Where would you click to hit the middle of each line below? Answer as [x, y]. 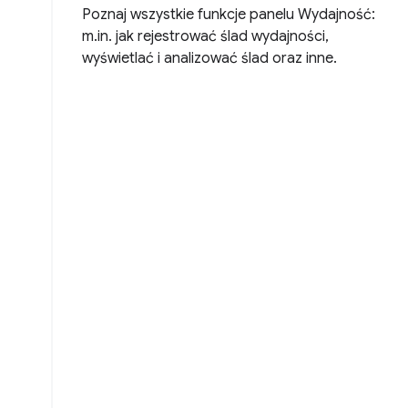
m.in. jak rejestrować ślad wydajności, [205, 37]
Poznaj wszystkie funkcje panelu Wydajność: [229, 15]
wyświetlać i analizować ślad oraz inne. [209, 59]
